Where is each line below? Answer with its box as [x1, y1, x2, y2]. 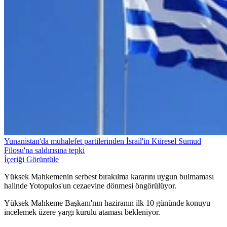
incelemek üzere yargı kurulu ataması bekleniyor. [4, 208, 160, 217]
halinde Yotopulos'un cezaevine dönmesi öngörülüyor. [4, 181, 176, 191]
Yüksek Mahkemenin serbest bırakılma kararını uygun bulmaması [4, 172, 214, 181]
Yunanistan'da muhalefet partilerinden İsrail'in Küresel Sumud [4, 137, 201, 146]
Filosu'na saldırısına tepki [4, 146, 85, 155]
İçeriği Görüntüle [4, 155, 59, 164]
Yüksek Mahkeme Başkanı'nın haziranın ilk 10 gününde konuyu [4, 199, 210, 208]
